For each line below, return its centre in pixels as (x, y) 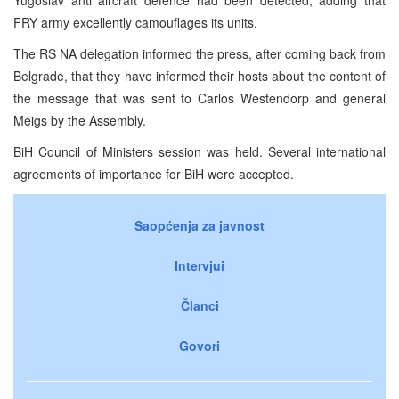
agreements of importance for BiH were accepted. (154, 173)
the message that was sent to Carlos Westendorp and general (199, 98)
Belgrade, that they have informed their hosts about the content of (199, 75)
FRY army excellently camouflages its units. (135, 22)
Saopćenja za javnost (199, 225)
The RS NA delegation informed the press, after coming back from (199, 53)
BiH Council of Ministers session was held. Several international (199, 151)
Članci (199, 305)
